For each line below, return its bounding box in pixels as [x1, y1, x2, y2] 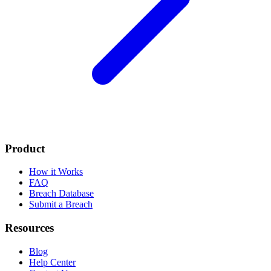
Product [5, 142, 45, 155]
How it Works [29, 166, 83, 177]
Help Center [29, 256, 76, 267]
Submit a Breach [29, 199, 93, 210]
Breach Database [29, 188, 94, 199]
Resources [5, 221, 54, 235]
